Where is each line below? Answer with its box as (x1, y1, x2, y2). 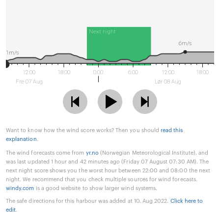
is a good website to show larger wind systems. (34, 186, 158, 192)
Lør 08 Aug (154, 78, 181, 85)
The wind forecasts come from (6, 150, 86, 156)
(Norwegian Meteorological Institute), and (98, 150, 209, 156)
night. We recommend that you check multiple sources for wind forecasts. (6, 177, 197, 183)
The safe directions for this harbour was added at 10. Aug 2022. (6, 198, 170, 204)
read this (161, 128, 183, 134)
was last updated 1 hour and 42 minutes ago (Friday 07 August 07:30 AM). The (6, 159, 209, 165)
